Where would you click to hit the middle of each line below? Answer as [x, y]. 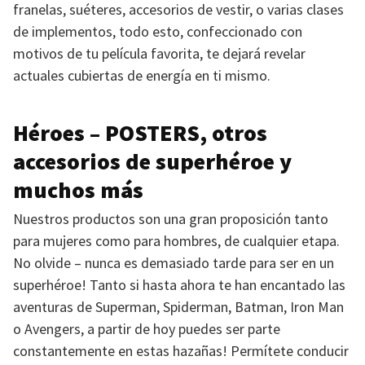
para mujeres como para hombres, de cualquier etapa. [176, 241]
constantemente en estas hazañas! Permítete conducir [181, 351]
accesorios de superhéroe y [152, 161]
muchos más [78, 190]
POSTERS [152, 133]
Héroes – [59, 133]
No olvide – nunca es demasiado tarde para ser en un [174, 263]
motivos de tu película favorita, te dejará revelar [159, 53]
